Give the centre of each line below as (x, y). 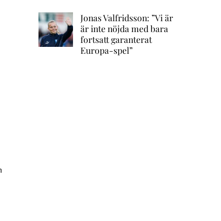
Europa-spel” (106, 50)
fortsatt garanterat (116, 39)
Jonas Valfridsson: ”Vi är (127, 18)
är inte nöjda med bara (124, 29)
